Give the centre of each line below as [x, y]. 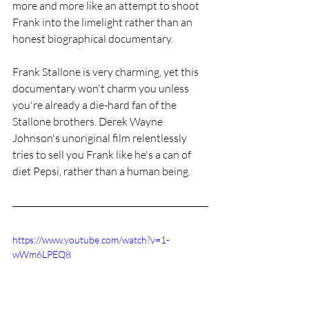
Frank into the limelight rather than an [103, 22]
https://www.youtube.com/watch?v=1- [91, 240]
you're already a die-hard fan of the [96, 105]
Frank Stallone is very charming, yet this [107, 72]
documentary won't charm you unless [102, 88]
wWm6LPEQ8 [42, 254]
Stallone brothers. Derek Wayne [89, 121]
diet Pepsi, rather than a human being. [102, 171]
